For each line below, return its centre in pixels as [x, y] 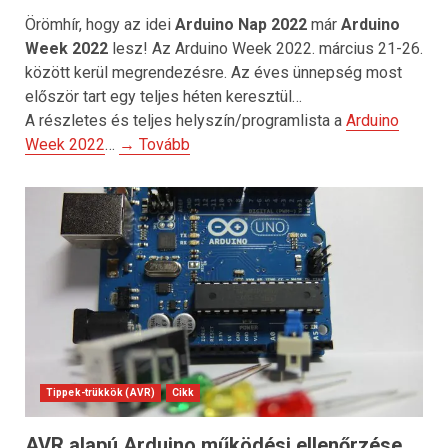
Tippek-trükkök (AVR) [100, 392]
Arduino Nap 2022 [241, 24]
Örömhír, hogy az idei [100, 24]
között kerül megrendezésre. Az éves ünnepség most [213, 72]
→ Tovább [154, 144]
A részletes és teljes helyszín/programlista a [185, 120]
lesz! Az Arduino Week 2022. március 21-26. [265, 48]
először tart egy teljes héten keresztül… [163, 96]
